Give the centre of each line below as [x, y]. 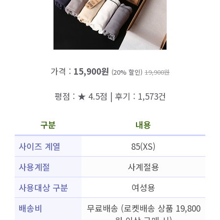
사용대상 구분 [43, 187]
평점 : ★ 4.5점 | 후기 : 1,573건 [110, 96]
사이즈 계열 [40, 146]
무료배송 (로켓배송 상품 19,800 [143, 208]
